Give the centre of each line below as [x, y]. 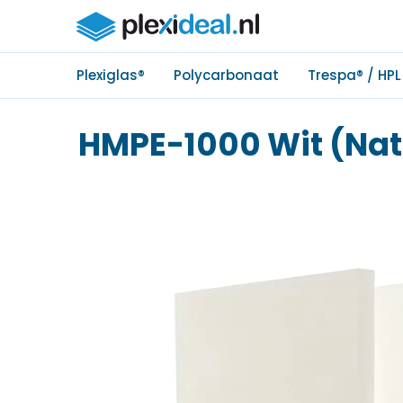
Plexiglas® [111, 75]
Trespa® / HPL [354, 75]
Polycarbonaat [226, 75]
